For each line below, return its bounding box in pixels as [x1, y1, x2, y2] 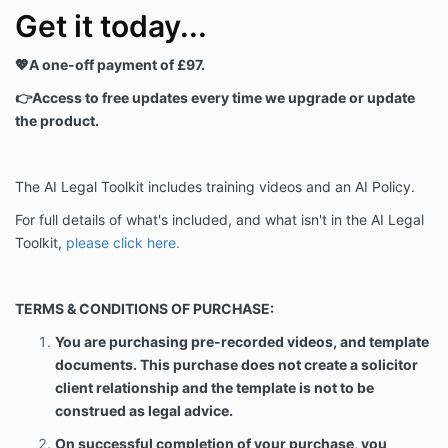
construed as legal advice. [55, 402, 233, 420]
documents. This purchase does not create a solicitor [55, 356, 418, 374]
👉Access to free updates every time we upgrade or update [15, 89, 415, 107]
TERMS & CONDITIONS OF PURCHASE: [15, 300, 274, 318]
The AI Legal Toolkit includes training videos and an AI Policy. [15, 178, 419, 196]
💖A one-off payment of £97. [15, 56, 205, 74]
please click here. [66, 234, 184, 252]
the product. [15, 112, 99, 130]
